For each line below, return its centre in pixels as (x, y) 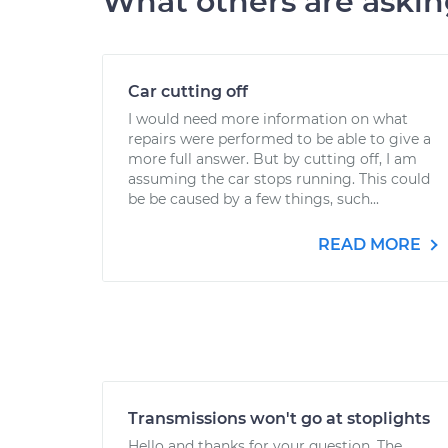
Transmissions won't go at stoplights (279, 418)
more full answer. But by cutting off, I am (272, 159)
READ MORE (371, 244)
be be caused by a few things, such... (253, 199)
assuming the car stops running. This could (279, 179)
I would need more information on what (268, 119)
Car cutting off (188, 91)
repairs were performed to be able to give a (279, 139)
